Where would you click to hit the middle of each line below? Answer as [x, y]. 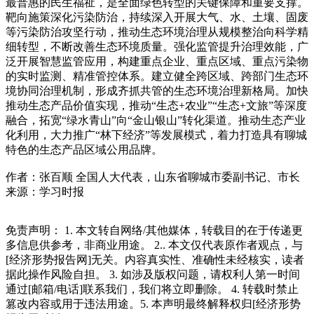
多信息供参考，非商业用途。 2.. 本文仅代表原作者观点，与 [154, 245]
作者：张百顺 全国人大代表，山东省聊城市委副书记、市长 [153, 177]
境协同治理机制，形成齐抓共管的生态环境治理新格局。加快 [157, 90]
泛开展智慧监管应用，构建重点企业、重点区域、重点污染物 [157, 61]
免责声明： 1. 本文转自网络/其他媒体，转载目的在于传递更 [154, 230]
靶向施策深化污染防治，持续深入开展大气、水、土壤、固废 [157, 17]
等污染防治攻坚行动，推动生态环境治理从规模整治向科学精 [157, 32]
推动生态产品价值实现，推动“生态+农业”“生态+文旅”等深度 [156, 105]
